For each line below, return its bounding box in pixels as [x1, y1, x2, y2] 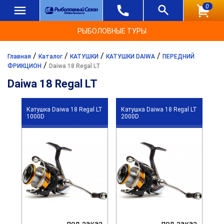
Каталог [38, 53, 62, 60]
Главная [7, 53, 31, 60]
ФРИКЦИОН [7, 62, 41, 69]
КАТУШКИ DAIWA [106, 53, 155, 60]
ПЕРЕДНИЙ [162, 53, 194, 60]
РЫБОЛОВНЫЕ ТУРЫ [77, 27, 146, 35]
